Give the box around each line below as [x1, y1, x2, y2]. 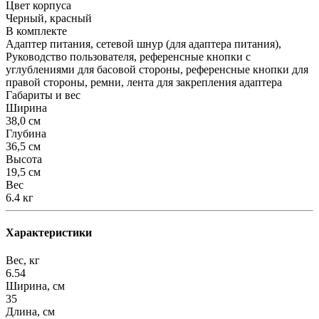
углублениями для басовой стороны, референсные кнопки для [6, 63, 308, 75]
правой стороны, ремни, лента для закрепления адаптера [6, 75, 282, 88]
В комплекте [6, 24, 67, 37]
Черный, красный [6, 11, 92, 24]
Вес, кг [6, 254, 40, 267]
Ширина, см [6, 280, 65, 293]
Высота [6, 152, 42, 165]
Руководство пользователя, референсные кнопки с [6, 50, 251, 63]
